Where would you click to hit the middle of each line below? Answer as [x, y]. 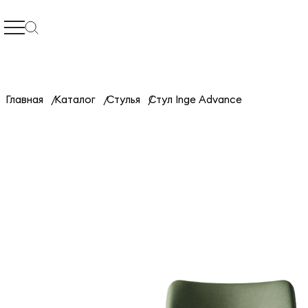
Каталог [75, 99]
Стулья [123, 99]
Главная [24, 99]
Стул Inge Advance [195, 99]
